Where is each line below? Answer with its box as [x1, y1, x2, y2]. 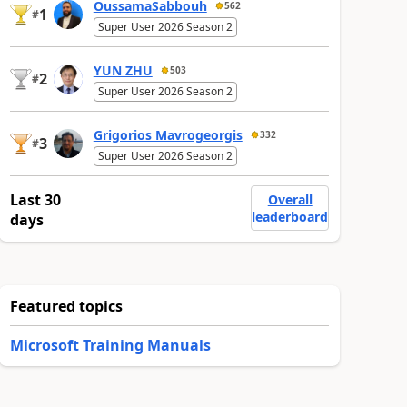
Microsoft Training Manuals [9, 334, 211, 355]
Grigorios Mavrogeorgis [93, 125, 243, 144]
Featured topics [9, 295, 123, 316]
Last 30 [9, 189, 61, 210]
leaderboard [252, 207, 329, 225]
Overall [267, 190, 313, 208]
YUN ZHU [93, 61, 153, 79]
